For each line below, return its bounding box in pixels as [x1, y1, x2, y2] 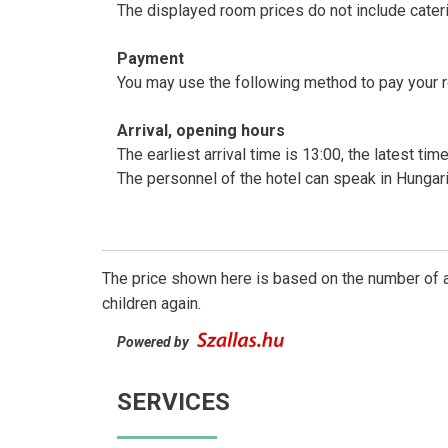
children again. [102, 293, 201, 313]
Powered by [117, 333, 192, 350]
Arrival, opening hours [117, 120, 285, 140]
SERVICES [117, 387, 230, 416]
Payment [117, 48, 184, 68]
